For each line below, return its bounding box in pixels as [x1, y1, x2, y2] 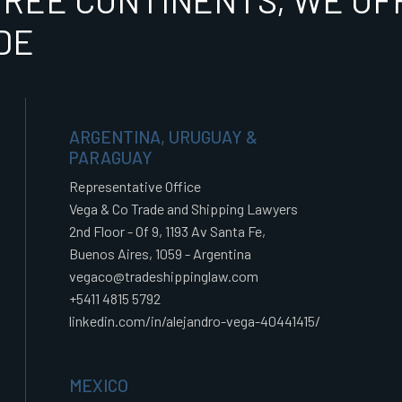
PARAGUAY [69, 147, 153, 168]
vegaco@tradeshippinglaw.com [69, 267, 259, 284]
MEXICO [69, 375, 129, 396]
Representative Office [69, 178, 202, 195]
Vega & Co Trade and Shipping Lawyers [69, 200, 299, 217]
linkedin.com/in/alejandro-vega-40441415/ [69, 312, 321, 329]
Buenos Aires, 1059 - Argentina [69, 245, 252, 262]
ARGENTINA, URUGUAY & [69, 127, 258, 147]
